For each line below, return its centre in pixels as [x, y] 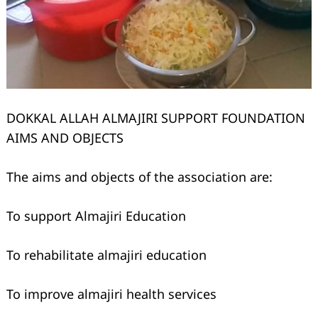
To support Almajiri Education [96, 216]
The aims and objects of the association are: [139, 177]
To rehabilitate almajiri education [106, 255]
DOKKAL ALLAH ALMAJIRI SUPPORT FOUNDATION [156, 118]
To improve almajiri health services [111, 294]
